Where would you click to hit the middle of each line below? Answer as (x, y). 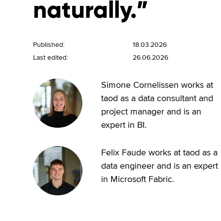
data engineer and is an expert (159, 166)
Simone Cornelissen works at (157, 85)
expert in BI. (124, 125)
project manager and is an (151, 111)
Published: (49, 45)
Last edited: (51, 57)
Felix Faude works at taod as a (159, 152)
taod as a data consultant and (157, 98)
